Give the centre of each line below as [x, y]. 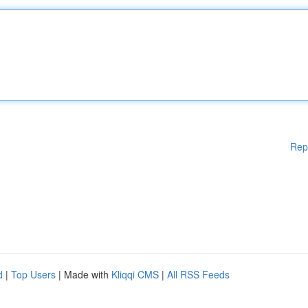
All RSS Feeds [198, 274]
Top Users [33, 274]
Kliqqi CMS [135, 274]
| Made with [84, 274]
